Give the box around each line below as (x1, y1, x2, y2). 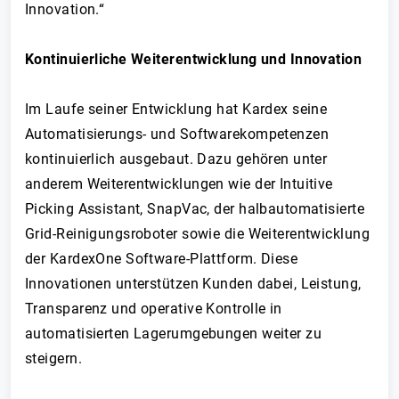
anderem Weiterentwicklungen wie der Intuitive (25, 175, 333, 192)
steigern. (25, 350, 82, 367)
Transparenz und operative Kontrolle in (25, 300, 282, 317)
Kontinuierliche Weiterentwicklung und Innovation (25, 51, 362, 68)
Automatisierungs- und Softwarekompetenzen (25, 126, 330, 142)
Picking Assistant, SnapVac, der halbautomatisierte (25, 200, 365, 217)
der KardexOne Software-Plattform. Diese (25, 250, 298, 267)
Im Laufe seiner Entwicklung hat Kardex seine (25, 101, 328, 118)
